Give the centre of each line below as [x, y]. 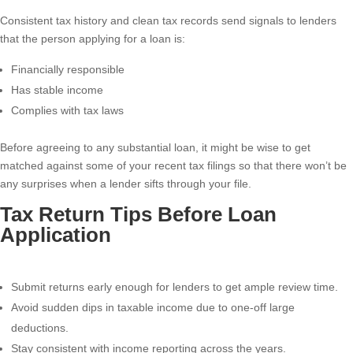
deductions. [40, 328]
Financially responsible [68, 70]
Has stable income [57, 90]
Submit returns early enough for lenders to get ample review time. [175, 287]
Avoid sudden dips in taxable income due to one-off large [153, 308]
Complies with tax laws [67, 111]
